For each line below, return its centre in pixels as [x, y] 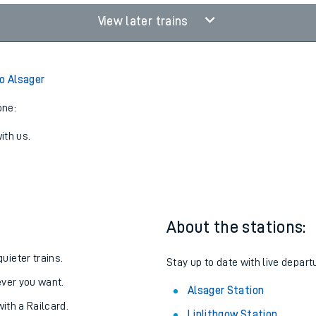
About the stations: [236, 227]
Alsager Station [226, 291]
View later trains [144, 21]
